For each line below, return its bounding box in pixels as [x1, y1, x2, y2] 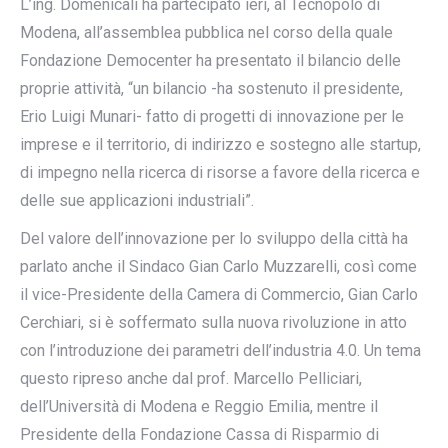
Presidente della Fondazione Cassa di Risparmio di [20, 425, 379, 444]
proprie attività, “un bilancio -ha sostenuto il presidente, [20, 79, 403, 98]
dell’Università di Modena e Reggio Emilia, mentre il [20, 397, 378, 416]
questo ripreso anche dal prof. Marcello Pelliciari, [20, 369, 362, 388]
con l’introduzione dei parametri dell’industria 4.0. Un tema [20, 341, 421, 360]
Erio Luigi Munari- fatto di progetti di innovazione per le [20, 107, 404, 126]
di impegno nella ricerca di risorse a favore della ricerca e [20, 163, 420, 182]
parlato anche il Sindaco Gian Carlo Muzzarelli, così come [20, 257, 417, 276]
